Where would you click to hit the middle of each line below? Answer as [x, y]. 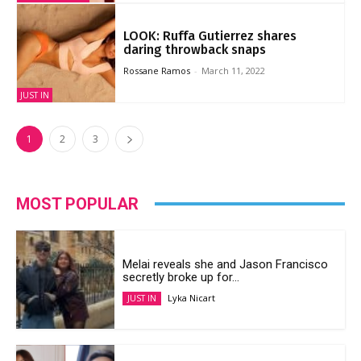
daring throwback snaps [197, 49]
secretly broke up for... [181, 277]
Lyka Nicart [192, 297]
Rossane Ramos [156, 70]
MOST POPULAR [77, 203]
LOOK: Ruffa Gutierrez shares [210, 35]
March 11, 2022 [233, 70]
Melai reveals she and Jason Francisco [226, 264]
